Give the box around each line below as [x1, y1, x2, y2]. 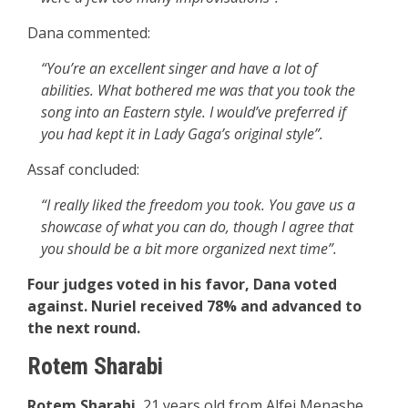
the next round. [27, 318, 140, 339]
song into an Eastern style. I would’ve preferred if [41, 102, 346, 123]
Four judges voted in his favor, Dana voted [27, 274, 337, 295]
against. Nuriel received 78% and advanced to [27, 296, 362, 317]
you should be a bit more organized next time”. [41, 239, 337, 260]
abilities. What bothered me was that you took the [41, 80, 355, 101]
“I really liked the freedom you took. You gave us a [41, 195, 355, 216]
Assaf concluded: [27, 159, 139, 180]
